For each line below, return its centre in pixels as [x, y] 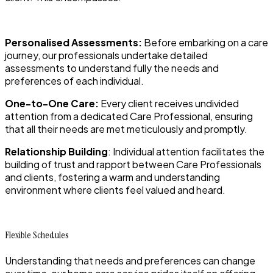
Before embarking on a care [205, 43]
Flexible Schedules [37, 235]
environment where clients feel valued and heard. [115, 190]
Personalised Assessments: [73, 43]
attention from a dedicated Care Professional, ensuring [129, 116]
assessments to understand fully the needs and [112, 68]
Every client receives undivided [169, 104]
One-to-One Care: [52, 104]
